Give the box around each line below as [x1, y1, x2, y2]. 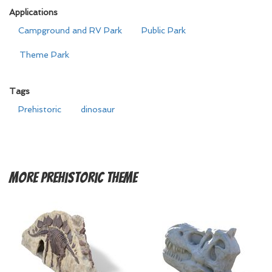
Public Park [141, 25, 186, 35]
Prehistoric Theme [41, 170, 137, 185]
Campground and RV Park [18, 25, 122, 35]
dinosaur [81, 104, 115, 114]
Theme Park [19, 50, 69, 59]
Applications [9, 7, 58, 17]
